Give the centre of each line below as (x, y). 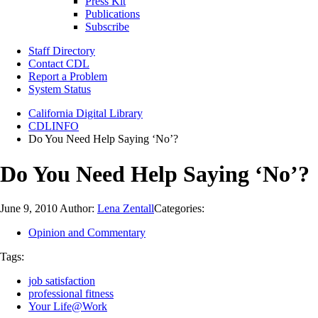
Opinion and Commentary (87, 233)
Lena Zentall (126, 209)
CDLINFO (54, 126)
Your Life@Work (68, 307)
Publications (113, 14)
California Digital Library (86, 114)
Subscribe (107, 27)
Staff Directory (62, 51)
